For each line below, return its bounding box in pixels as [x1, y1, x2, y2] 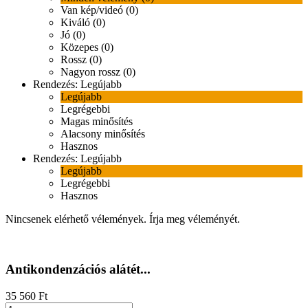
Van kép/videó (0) [60, 4, 138, 16]
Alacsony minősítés [60, 128, 145, 140]
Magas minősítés [60, 115, 133, 128]
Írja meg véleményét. [149, 213, 240, 225]
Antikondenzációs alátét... [5, 261, 151, 276]
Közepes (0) [60, 41, 113, 54]
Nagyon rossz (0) [60, 66, 135, 78]
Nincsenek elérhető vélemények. [5, 213, 149, 225]
